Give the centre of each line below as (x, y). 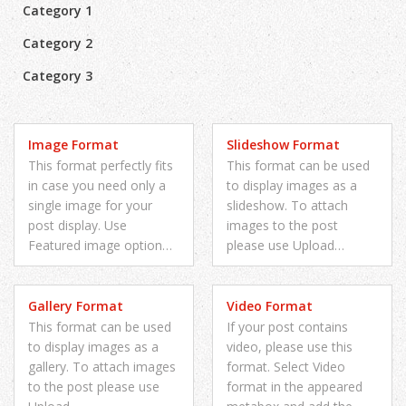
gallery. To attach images (102, 367)
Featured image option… (100, 246)
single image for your (90, 206)
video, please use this (290, 347)
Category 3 (58, 76)
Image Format (73, 145)
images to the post (282, 226)
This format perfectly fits (101, 166)
